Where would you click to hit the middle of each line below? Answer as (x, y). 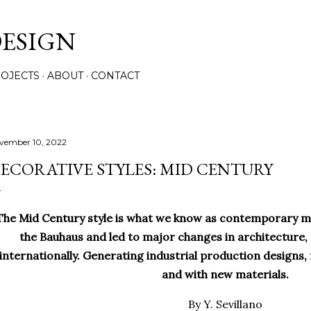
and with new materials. (225, 274)
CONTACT (115, 76)
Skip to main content (155, 17)
